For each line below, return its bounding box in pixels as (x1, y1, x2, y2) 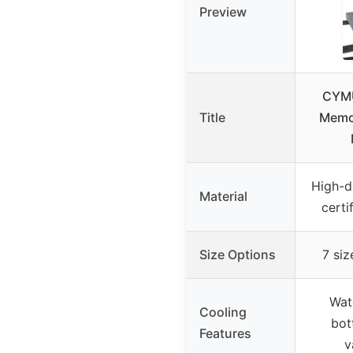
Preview (199, 3, 247, 20)
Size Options (199, 246, 276, 262)
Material (199, 188, 247, 204)
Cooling (199, 303, 247, 320)
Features (199, 325, 251, 341)
